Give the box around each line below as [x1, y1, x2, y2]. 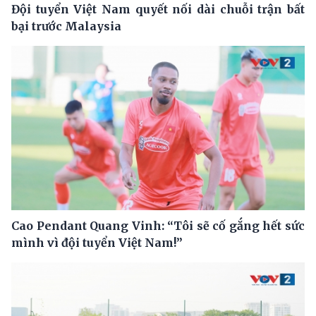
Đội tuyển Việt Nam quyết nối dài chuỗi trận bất [11, 1, 305, 16]
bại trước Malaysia [11, 18, 121, 33]
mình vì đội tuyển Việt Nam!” [11, 236, 183, 250]
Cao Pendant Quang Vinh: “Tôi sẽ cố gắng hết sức [11, 219, 305, 233]
